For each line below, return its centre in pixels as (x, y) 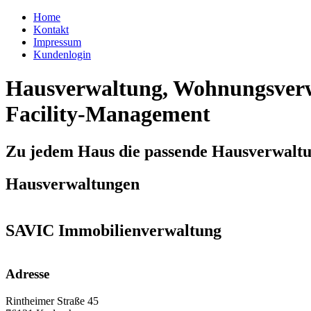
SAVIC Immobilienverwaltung (114, 230)
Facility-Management (108, 114)
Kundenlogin (62, 54)
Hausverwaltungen (73, 184)
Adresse (27, 274)
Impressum (57, 42)
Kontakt (51, 30)
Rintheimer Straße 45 (52, 301)
